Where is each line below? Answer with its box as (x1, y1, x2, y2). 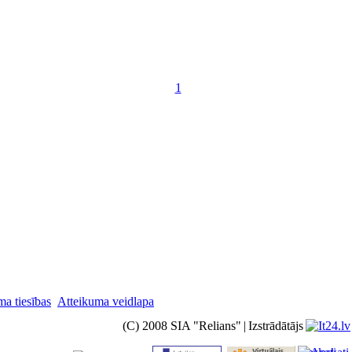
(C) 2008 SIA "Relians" (123, 319, 241, 332)
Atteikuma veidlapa (57, 295, 154, 308)
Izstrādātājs (248, 319, 303, 332)
